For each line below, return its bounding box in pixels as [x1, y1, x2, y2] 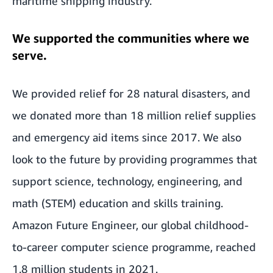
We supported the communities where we [12, 31, 249, 45]
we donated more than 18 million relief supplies [12, 108, 256, 122]
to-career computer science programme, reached [12, 240, 256, 253]
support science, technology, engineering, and [12, 174, 243, 188]
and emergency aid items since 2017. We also [12, 130, 241, 144]
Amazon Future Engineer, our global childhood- [12, 218, 249, 232]
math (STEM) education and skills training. [12, 196, 223, 210]
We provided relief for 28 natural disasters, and [12, 87, 250, 100]
